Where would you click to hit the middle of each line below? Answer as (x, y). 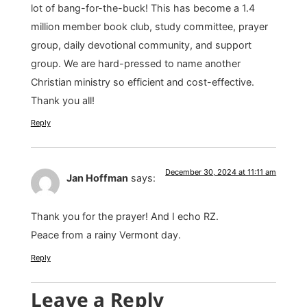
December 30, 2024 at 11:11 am (221, 172)
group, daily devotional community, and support (141, 45)
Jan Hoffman (97, 178)
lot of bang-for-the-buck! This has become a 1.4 (143, 8)
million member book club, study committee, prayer (149, 26)
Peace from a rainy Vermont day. (106, 235)
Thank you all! (62, 100)
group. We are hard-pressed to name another (135, 63)
